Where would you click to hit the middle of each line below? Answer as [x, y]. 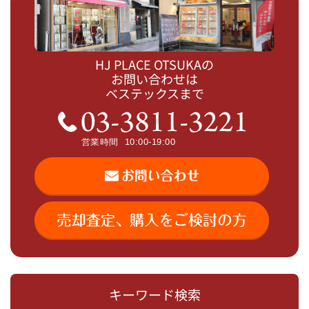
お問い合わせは [154, 79]
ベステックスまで [154, 93]
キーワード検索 [154, 294]
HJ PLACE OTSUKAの [154, 64]
